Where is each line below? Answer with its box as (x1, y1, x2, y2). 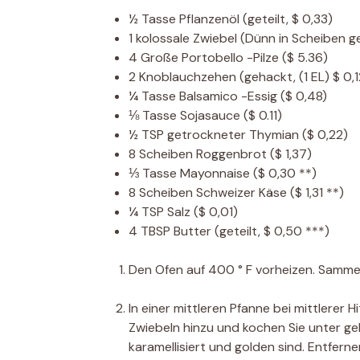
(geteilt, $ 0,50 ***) (215, 223, 329, 240)
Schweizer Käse (196, 184, 287, 202)
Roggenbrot (196, 145, 267, 163)
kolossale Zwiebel (136, 30, 237, 47)
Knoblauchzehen (139, 68, 236, 86)
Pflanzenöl (179, 10, 239, 28)
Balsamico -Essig (179, 88, 277, 105)
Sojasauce (180, 107, 240, 125)
